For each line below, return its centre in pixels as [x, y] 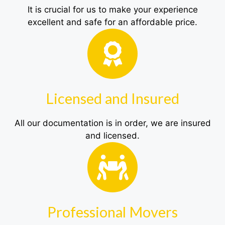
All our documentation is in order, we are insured [113, 123]
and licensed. [113, 136]
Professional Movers [113, 212]
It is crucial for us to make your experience [113, 10]
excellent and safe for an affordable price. [113, 22]
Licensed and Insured [113, 98]
